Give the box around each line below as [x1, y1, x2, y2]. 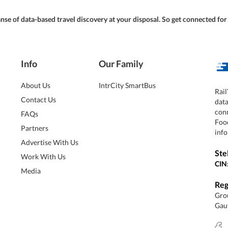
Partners [21, 124, 49, 132]
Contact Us [21, 95, 56, 104]
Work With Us [21, 152, 66, 161]
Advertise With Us [21, 138, 79, 147]
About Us [21, 81, 51, 90]
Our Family [98, 58, 144, 69]
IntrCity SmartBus [98, 81, 156, 90]
